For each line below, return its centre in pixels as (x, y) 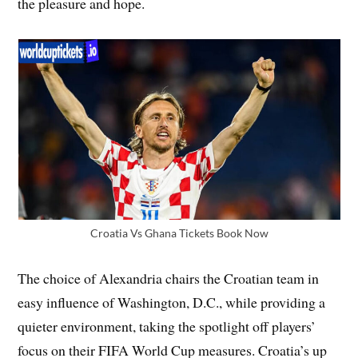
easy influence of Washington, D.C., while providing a (172, 302)
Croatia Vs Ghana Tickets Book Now (179, 233)
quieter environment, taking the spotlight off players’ (167, 326)
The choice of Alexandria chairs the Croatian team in (169, 278)
